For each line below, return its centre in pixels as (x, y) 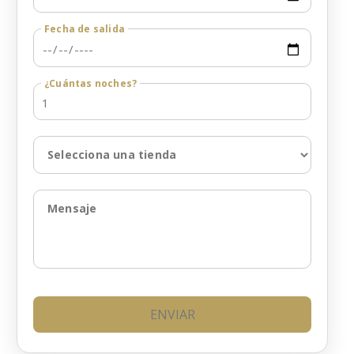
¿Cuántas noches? (91, 84)
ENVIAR (172, 315)
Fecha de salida (85, 29)
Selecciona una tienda (112, 155)
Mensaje (72, 209)
